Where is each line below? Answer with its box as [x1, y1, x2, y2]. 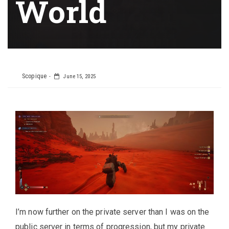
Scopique [20, 73, 47, 80]
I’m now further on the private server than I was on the [15, 207, 210, 217]
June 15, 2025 [62, 73, 96, 80]
